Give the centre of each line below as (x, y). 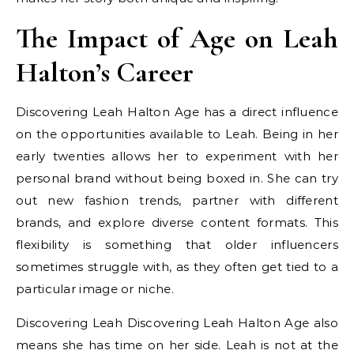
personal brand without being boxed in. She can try (177, 179)
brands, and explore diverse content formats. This (177, 223)
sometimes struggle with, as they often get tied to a (177, 267)
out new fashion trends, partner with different (177, 201)
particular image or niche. (95, 289)
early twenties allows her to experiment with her (177, 156)
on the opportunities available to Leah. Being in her (177, 134)
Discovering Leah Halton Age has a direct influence (177, 112)
